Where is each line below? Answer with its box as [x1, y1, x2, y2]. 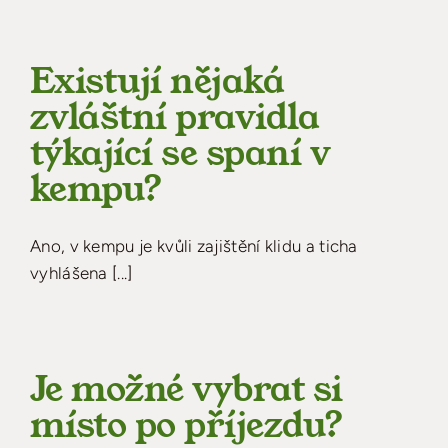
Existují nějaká [30, 56, 285, 106]
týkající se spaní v [30, 128, 331, 178]
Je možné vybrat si [30, 364, 343, 414]
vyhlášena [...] [30, 262, 133, 283]
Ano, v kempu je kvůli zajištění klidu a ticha [30, 235, 358, 256]
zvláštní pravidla [30, 92, 320, 142]
